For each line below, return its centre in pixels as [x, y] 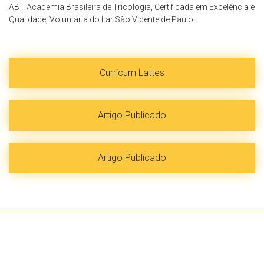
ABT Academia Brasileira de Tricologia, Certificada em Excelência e [132, 7]
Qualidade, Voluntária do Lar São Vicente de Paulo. [102, 19]
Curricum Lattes [132, 73]
